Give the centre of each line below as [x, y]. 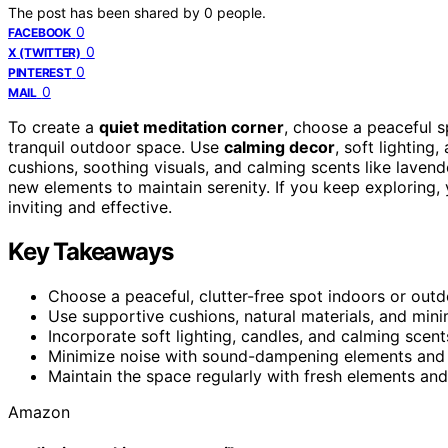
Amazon [39, 411]
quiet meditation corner [191, 126]
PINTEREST [40, 72]
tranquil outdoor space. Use [116, 146]
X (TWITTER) [44, 52]
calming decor [279, 146]
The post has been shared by [106, 12]
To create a [53, 126]
